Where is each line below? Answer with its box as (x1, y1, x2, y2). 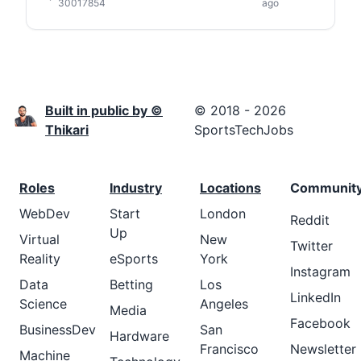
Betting (110, 276, 153, 293)
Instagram (290, 263, 351, 280)
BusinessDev (19, 322, 96, 338)
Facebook (290, 315, 351, 331)
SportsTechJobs (193, 122, 293, 138)
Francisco (200, 341, 259, 357)
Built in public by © (45, 102, 163, 118)
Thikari (45, 122, 89, 138)
